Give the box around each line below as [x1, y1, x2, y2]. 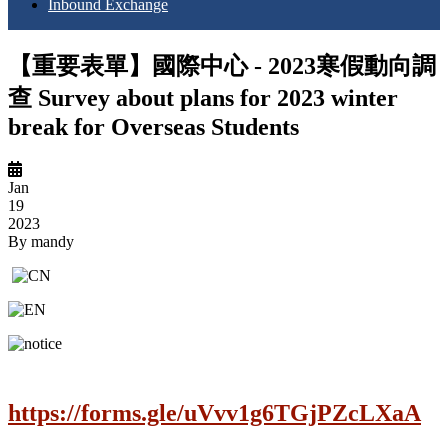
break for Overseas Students [8, 113, 299, 140]
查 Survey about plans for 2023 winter [8, 84, 398, 111]
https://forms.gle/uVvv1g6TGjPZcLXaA [8, 399, 421, 426]
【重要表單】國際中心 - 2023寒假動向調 [8, 52, 436, 79]
